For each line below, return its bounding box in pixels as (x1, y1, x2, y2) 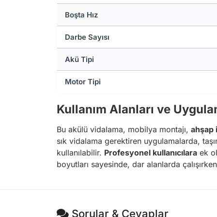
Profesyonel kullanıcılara (104, 147, 197, 157)
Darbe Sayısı (65, 32, 109, 42)
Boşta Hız (65, 10, 98, 19)
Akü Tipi (65, 54, 94, 64)
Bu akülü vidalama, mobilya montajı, (57, 124, 191, 134)
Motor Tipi (65, 77, 101, 86)
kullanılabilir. (57, 147, 104, 157)
